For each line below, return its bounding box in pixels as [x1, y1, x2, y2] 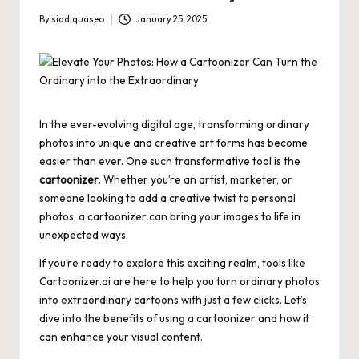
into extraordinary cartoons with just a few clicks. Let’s [39, 292, 307, 308]
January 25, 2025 [135, 14, 207, 26]
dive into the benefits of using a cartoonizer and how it [39, 311, 309, 326]
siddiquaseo [51, 14, 104, 26]
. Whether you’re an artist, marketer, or [99, 172, 292, 188]
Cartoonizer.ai [39, 274, 111, 289]
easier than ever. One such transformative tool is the [39, 154, 301, 169]
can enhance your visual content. [39, 329, 203, 345]
